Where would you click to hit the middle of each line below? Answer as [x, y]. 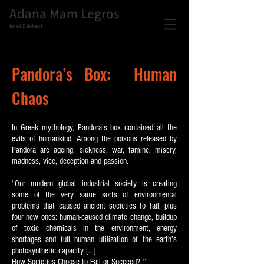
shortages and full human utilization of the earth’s [94, 240]
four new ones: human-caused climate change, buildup [94, 217]
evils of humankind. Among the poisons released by [94, 139]
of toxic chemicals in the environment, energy [94, 228]
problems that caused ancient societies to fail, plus [94, 206]
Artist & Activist [26, 26]
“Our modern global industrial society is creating [94, 184]
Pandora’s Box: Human [94, 74]
